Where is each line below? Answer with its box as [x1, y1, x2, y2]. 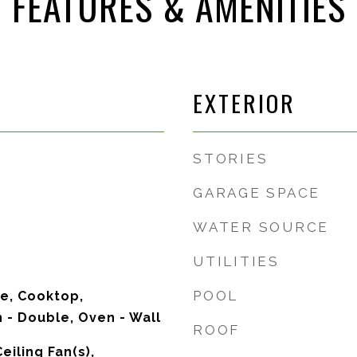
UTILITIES [193, 253, 280, 269]
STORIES [193, 151, 269, 167]
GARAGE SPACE [193, 185, 320, 201]
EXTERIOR [193, 85, 296, 120]
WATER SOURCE [193, 219, 329, 235]
